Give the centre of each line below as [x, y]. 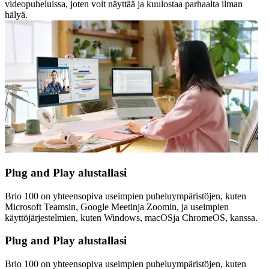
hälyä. [16, 15]
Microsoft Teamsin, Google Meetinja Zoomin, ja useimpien [117, 207]
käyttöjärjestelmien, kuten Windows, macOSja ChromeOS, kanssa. [131, 217]
